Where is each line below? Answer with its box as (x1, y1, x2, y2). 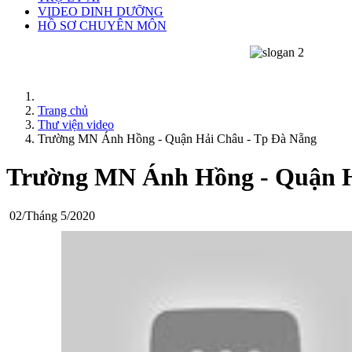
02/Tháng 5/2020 (6, 208, 95, 222)
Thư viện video (38, 117, 114, 131)
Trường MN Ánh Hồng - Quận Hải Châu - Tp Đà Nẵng (38, 131, 317, 145)
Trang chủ (38, 103, 88, 117)
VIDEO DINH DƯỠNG (38, 4, 163, 18)
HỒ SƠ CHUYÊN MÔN (38, 18, 167, 32)
